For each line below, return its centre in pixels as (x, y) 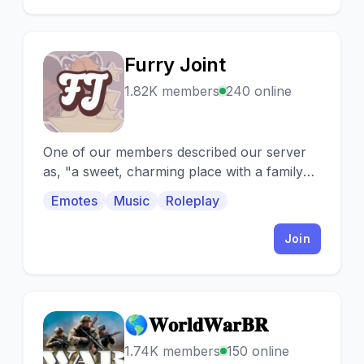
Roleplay (193, 201)
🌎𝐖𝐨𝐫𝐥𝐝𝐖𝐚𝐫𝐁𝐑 (196, 325)
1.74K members (172, 351)
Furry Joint (175, 65)
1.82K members (172, 91)
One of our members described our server (175, 152)
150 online (258, 351)
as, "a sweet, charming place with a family (173, 171)
